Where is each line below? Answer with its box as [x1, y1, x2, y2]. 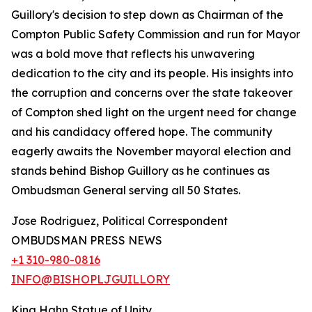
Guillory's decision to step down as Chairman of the [11, 8, 283, 22]
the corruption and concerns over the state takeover [11, 86, 292, 100]
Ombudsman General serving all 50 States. [11, 183, 240, 198]
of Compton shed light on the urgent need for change [11, 105, 297, 120]
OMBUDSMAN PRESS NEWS [11, 233, 162, 248]
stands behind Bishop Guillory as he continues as [11, 164, 270, 178]
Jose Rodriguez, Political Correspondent [11, 214, 228, 228]
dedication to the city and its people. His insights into [11, 66, 293, 81]
